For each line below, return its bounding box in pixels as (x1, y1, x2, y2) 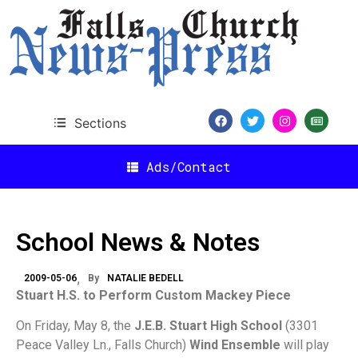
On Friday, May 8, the (16, 318, 134, 334)
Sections (74, 114, 126, 131)
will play (280, 337, 329, 353)
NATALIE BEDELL (107, 272, 184, 284)
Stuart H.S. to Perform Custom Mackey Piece (16, 288, 291, 303)
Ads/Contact (146, 157, 231, 175)
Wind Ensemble (189, 337, 280, 353)
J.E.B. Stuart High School (134, 318, 282, 334)
